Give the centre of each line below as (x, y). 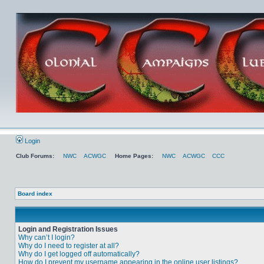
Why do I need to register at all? (69, 246)
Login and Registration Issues (68, 229)
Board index (35, 194)
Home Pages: (134, 156)
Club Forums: (35, 156)
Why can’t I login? (47, 237)
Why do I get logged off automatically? (79, 254)
